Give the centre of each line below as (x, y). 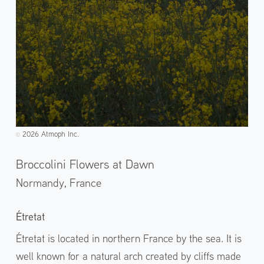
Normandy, (42, 183)
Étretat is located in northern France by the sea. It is (128, 238)
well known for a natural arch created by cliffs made (128, 256)
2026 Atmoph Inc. (49, 133)
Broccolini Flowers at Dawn (85, 164)
